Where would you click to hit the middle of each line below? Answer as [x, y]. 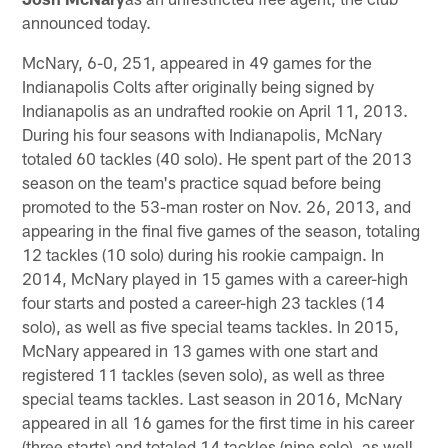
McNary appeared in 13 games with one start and [200, 349]
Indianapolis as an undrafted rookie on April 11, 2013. [215, 109]
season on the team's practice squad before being [202, 181]
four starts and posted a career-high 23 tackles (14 [204, 301]
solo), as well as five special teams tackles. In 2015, [211, 325]
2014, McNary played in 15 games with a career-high [215, 277]
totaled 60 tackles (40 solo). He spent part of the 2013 [217, 157]
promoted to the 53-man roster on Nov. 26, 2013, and [217, 205]
